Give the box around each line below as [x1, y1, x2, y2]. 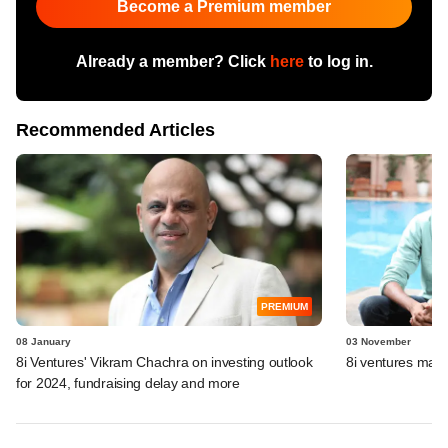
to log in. [303, 52, 373, 70]
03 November [346, 335, 411, 347]
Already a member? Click [75, 52, 270, 70]
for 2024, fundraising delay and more [16, 374, 240, 391]
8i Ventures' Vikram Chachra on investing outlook [16, 353, 313, 370]
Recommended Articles [16, 119, 215, 140]
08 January [16, 335, 71, 347]
